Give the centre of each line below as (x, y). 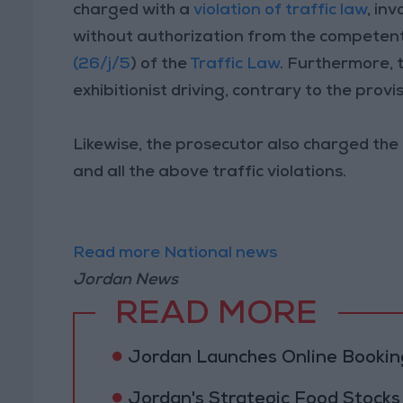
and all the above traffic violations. (210, 172)
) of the (161, 64)
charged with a (134, 10)
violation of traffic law (281, 10)
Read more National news (175, 253)
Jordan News (126, 280)
